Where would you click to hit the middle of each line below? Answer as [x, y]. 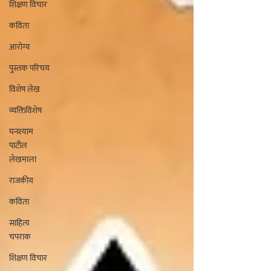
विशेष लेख [24, 89]
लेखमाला [23, 159]
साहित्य [19, 223]
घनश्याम [21, 131]
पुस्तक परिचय [29, 68]
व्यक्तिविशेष [25, 110]
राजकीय [21, 180]
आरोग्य [19, 47]
